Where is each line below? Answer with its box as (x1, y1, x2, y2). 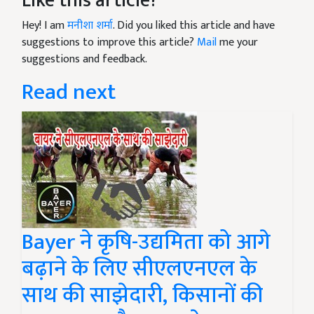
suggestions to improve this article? (22, 32, 197, 52)
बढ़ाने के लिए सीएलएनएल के (22, 250, 257, 287)
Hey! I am (22, 15, 67, 35)
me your (217, 32, 258, 52)
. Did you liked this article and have (113, 15, 275, 35)
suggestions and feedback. (22, 49, 147, 69)
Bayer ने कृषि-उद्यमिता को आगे (22, 223, 271, 261)
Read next (22, 73, 116, 111)
